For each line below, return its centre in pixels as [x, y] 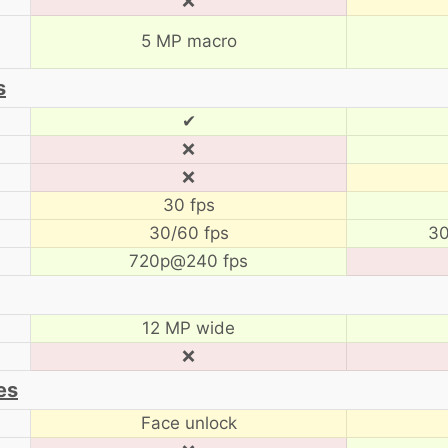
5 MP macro [188, 40]
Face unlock [188, 422]
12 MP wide [188, 327]
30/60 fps [188, 232]
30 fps [188, 204]
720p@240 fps [188, 260]
